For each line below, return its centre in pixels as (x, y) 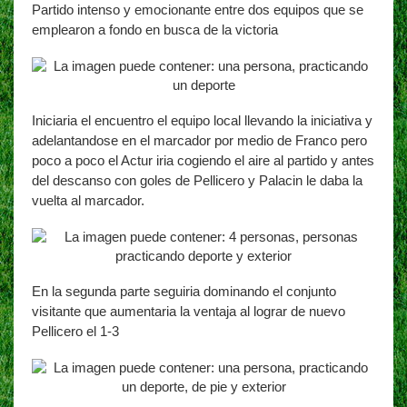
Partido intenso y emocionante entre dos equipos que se (198, 10)
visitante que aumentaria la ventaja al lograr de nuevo (189, 311)
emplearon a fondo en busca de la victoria (155, 30)
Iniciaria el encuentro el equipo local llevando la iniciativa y (202, 120)
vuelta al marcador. (90, 200)
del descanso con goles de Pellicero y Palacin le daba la (197, 180)
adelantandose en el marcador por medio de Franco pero (199, 140)
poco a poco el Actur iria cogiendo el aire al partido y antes (203, 160)
